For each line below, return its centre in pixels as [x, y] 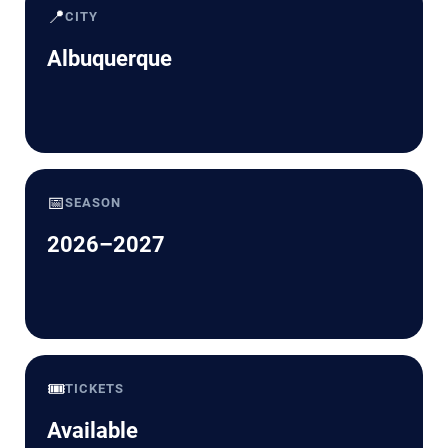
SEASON [93, 202]
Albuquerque [109, 58]
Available [92, 430]
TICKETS [95, 388]
